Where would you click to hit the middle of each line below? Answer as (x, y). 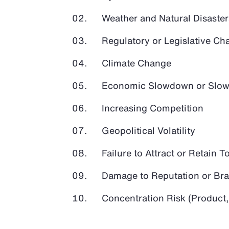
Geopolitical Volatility (149, 131)
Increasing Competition (153, 108)
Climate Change (137, 63)
